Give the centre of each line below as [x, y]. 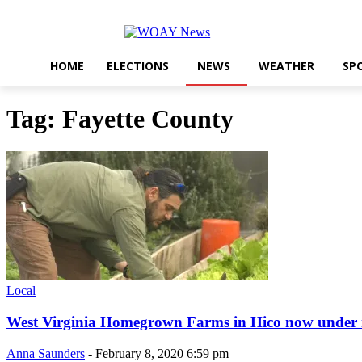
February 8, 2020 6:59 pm [162, 353]
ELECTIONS [138, 66]
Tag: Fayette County [120, 118]
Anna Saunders [46, 353]
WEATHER [286, 66]
